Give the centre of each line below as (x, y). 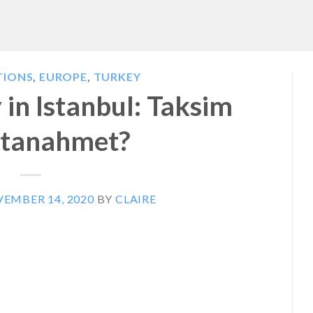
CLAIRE (136, 198)
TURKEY (117, 77)
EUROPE (63, 77)
